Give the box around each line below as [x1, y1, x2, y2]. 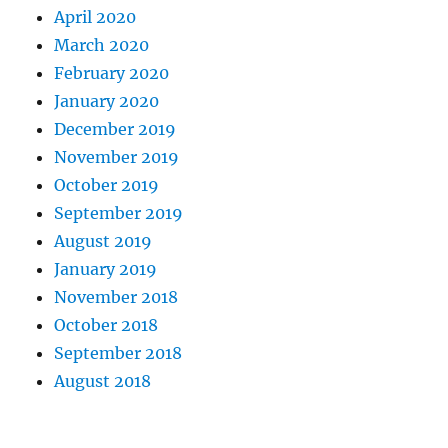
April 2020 [54, 7, 137, 28]
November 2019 [54, 147, 180, 168]
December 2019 [54, 119, 177, 140]
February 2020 [54, 63, 170, 84]
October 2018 [54, 315, 159, 336]
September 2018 [54, 343, 183, 364]
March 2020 [54, 35, 150, 56]
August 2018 [54, 371, 152, 392]
